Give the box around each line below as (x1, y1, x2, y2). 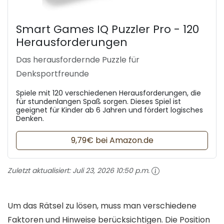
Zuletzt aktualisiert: (7, 165, 72, 175)
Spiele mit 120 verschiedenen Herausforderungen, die (16, 87, 201, 98)
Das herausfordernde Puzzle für (16, 53, 139, 65)
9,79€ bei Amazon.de (70, 134, 153, 146)
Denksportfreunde (16, 67, 89, 79)
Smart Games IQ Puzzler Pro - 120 (16, 21, 199, 37)
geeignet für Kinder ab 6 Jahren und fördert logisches (16, 104, 203, 115)
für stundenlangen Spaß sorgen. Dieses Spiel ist (16, 96, 181, 106)
